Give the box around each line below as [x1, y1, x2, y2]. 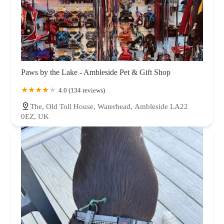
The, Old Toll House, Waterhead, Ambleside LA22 [30, 102, 188, 110]
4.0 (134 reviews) [58, 86, 105, 94]
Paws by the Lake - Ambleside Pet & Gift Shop [21, 67, 170, 76]
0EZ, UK [21, 112, 49, 120]
